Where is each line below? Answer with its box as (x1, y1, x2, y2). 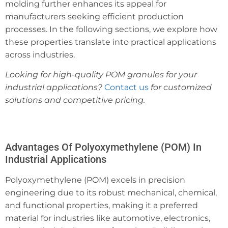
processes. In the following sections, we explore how (5, 24, 217, 34)
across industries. (5, 49, 75, 60)
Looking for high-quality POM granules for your (5, 70, 197, 80)
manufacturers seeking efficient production (5, 11, 184, 21)
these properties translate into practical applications (5, 37, 216, 47)
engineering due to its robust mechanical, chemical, (5, 187, 217, 197)
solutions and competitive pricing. (5, 95, 145, 105)
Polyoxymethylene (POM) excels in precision (5, 175, 185, 185)
